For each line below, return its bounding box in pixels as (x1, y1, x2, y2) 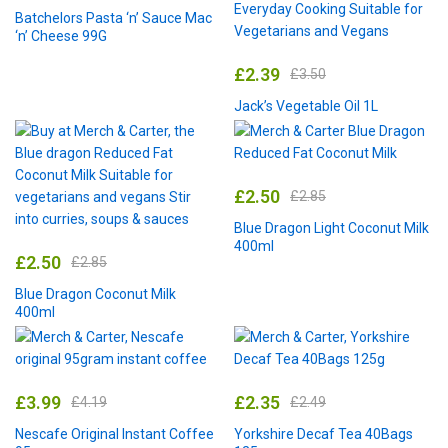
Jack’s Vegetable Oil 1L (234, 97, 378, 114)
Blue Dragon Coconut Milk (15, 285, 176, 302)
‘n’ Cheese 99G (15, 27, 107, 44)
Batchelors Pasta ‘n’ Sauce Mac (15, 9, 212, 26)
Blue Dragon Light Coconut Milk (234, 219, 429, 236)
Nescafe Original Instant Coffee (15, 425, 214, 442)
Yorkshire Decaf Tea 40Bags (234, 425, 413, 442)
